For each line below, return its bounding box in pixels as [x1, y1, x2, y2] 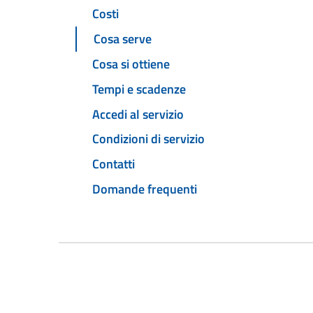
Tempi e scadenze [92, 79, 186, 99]
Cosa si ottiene [92, 54, 170, 74]
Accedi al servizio [92, 104, 184, 124]
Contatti [92, 154, 135, 174]
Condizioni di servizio [92, 129, 205, 149]
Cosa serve [94, 29, 152, 49]
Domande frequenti [92, 179, 197, 198]
